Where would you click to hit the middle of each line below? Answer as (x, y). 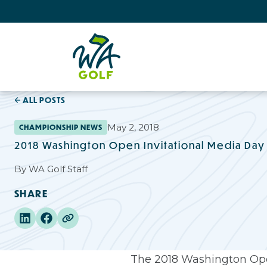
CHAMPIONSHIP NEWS (61, 127)
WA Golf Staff (58, 169)
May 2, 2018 (133, 127)
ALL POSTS (44, 100)
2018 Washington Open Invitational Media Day (140, 145)
